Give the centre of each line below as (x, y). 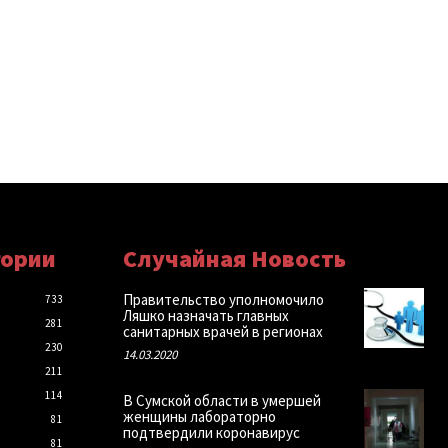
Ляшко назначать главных (205, 315)
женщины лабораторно (199, 416)
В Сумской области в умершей (221, 400)
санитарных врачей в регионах (222, 331)
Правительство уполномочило (223, 299)
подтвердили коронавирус (211, 432)
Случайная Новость (234, 258)
